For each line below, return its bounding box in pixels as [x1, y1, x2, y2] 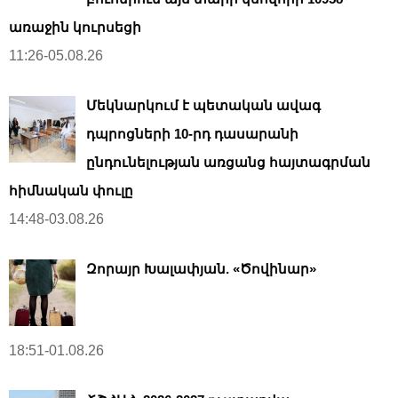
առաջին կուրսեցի [9, 19, 141, 35]
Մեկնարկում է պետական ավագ [86, 97, 321, 113]
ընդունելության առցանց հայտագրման [86, 154, 370, 170]
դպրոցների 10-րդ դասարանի [86, 125, 298, 141]
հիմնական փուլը [9, 182, 133, 198]
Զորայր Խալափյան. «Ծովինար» [86, 260, 316, 276]
